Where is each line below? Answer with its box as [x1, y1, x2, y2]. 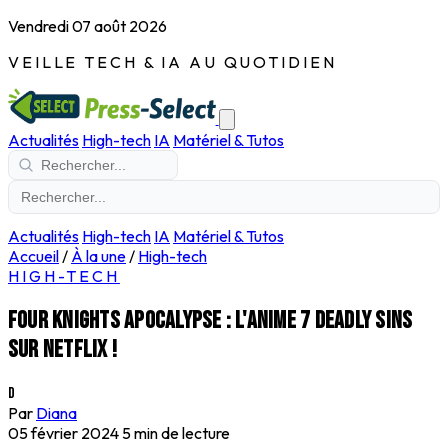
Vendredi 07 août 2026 [8, 16, 167, 36]
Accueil [8, 246, 59, 266]
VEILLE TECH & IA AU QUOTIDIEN [8, 52, 337, 72]
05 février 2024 [8, 422, 119, 443]
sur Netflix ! [8, 334, 118, 364]
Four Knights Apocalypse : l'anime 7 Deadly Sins [8, 305, 413, 335]
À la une [71, 246, 126, 266]
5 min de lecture [122, 422, 230, 443]
